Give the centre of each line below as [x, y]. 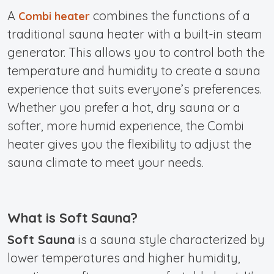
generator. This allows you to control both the [136, 52]
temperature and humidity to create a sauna [134, 70]
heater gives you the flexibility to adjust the [129, 144]
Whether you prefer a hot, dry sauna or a [124, 107]
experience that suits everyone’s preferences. [135, 89]
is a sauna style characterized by [170, 239]
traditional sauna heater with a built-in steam [135, 34]
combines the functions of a [170, 15]
